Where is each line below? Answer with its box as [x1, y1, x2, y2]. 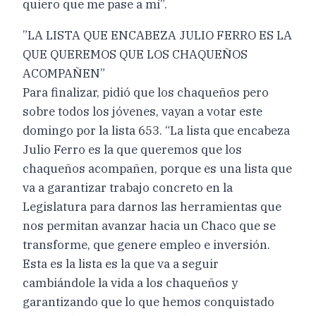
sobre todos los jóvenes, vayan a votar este [23, 103, 262, 119]
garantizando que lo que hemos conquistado [23, 293, 274, 310]
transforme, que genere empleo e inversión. [23, 236, 270, 253]
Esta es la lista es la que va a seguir [23, 255, 219, 272]
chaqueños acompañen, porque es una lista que [23, 160, 292, 176]
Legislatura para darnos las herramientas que [23, 198, 281, 214]
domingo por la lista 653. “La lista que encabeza [23, 122, 290, 138]
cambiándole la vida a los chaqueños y [23, 274, 238, 291]
